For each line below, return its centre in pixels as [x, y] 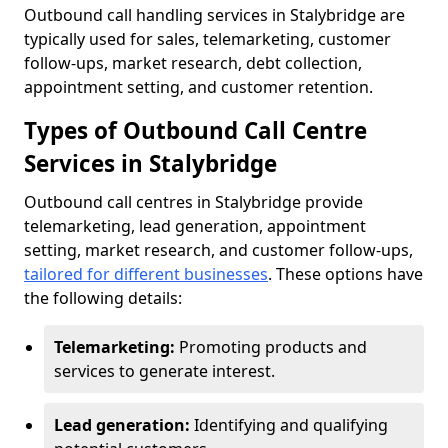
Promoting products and [273, 347]
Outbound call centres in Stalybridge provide [193, 202]
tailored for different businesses [146, 274]
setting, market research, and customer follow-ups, [218, 250]
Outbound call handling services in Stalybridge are [214, 15]
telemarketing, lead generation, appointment [195, 226]
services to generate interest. [164, 371]
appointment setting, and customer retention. [198, 87]
